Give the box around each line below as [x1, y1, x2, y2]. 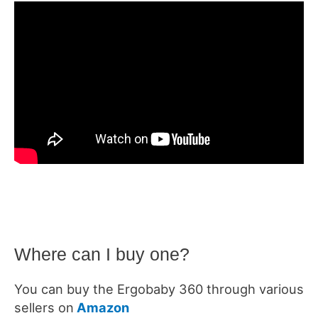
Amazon [74, 299, 129, 315]
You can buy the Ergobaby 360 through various [14, 280, 304, 297]
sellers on [14, 299, 74, 315]
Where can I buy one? [14, 243, 190, 264]
